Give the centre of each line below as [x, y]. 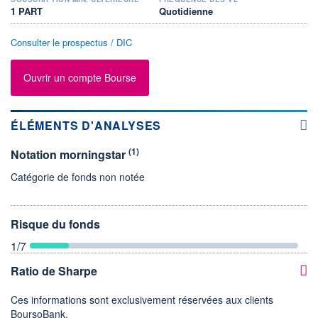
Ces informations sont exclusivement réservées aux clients [142, 299]
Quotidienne [186, 11]
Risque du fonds [55, 224]
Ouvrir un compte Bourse [80, 78]
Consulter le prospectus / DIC [71, 42]
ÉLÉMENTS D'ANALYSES [86, 125]
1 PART [27, 11]
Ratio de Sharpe [54, 270]
